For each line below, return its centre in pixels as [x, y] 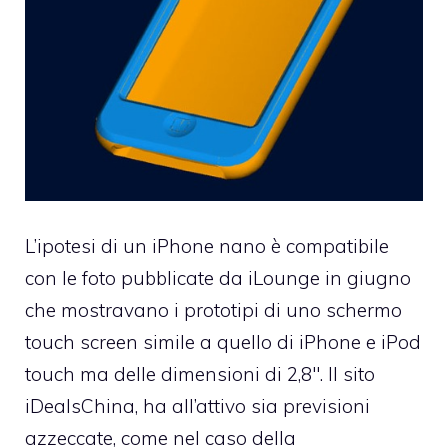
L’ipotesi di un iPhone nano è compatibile [207, 245]
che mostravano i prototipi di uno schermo [213, 309]
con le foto [73, 277]
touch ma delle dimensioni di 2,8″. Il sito [200, 373]
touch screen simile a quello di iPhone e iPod [223, 341]
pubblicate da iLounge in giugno [266, 277]
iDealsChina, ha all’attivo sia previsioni [197, 405]
